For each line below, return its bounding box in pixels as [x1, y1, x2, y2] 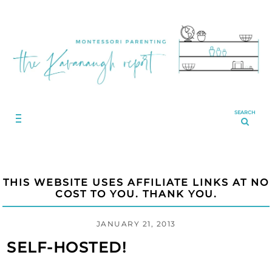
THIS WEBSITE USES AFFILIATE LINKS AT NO [3, 176, 269, 188]
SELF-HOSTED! [7, 238, 127, 256]
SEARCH [234, 109, 256, 115]
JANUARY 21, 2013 [96, 219, 176, 228]
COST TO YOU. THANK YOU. [55, 188, 217, 200]
